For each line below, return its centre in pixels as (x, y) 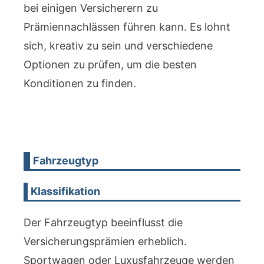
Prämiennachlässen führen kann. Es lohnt (127, 27)
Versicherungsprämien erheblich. (105, 241)
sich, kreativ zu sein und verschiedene (118, 46)
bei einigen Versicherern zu (91, 8)
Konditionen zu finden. (80, 83)
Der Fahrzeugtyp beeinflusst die (103, 222)
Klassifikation (66, 191)
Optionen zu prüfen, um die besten (110, 65)
